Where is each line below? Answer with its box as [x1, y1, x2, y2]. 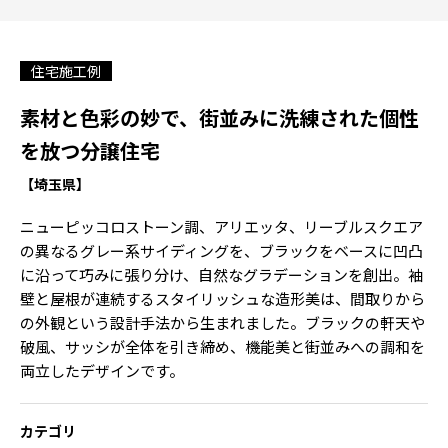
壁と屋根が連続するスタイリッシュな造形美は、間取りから [20, 288, 425, 309]
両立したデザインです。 [20, 360, 184, 381]
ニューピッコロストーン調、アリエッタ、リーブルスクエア [20, 216, 423, 237]
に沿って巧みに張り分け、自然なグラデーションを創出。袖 [20, 264, 423, 285]
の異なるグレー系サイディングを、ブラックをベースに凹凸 [20, 240, 423, 261]
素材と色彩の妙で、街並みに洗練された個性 [20, 103, 419, 132]
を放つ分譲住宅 [20, 136, 160, 165]
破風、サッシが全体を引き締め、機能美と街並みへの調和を [20, 336, 425, 357]
